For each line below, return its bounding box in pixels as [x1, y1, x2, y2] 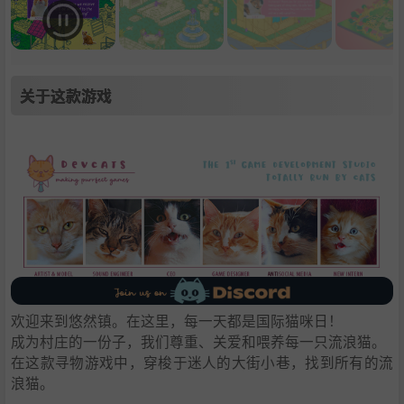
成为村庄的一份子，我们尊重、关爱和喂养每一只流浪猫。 [11, 331, 386, 352]
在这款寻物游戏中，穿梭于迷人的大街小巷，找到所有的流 [11, 352, 393, 372]
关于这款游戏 [20, 84, 112, 107]
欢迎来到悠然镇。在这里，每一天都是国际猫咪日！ [11, 310, 343, 331]
